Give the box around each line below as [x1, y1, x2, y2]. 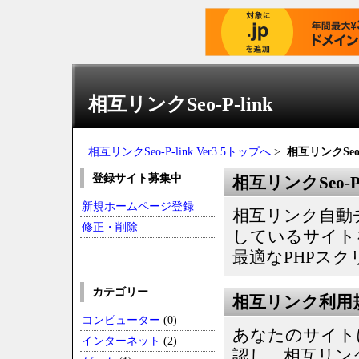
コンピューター [82, 314, 160, 326]
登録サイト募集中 [92, 172, 182, 184]
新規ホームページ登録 [82, 200, 194, 212]
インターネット [82, 335, 163, 347]
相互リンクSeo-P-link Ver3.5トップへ [88, 146, 271, 158]
